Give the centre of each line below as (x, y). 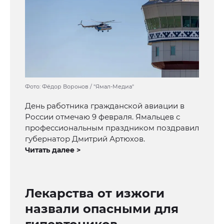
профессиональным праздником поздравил (112, 128)
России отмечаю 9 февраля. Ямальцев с (102, 117)
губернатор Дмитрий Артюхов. (85, 139)
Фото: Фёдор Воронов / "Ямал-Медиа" (79, 87)
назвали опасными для (102, 209)
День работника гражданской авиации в (105, 106)
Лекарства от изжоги (95, 193)
